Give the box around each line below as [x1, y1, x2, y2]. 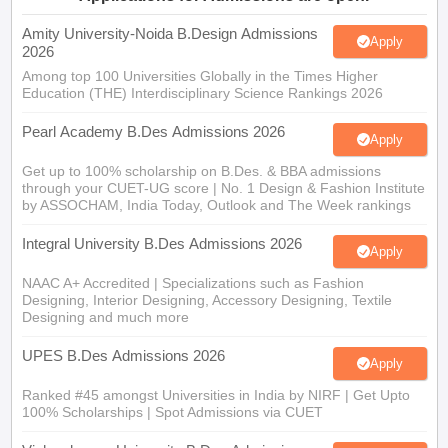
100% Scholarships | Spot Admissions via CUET [21, 404, 323, 420]
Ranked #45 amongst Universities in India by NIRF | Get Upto [21, 387, 410, 403]
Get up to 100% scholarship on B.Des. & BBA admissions [21, 163, 381, 179]
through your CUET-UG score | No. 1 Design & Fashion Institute [21, 180, 425, 196]
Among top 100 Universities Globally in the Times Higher [21, 68, 378, 84]
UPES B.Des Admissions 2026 [21, 347, 225, 364]
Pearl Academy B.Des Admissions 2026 [21, 123, 285, 140]
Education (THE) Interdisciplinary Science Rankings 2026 [21, 85, 383, 101]
